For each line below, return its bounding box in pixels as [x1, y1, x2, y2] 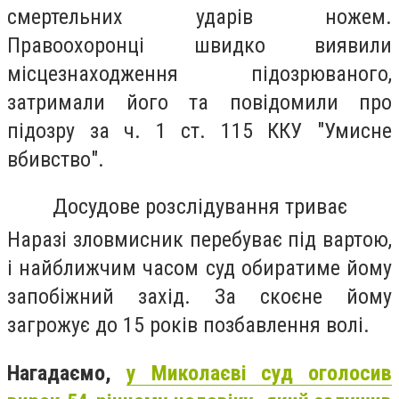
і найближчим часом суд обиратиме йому [7, 255, 392, 281]
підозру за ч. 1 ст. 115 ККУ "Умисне [7, 118, 392, 144]
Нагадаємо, [7, 360, 126, 386]
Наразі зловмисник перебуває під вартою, [7, 226, 392, 252]
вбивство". [7, 147, 104, 173]
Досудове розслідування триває [52, 192, 347, 219]
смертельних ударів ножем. [7, 4, 392, 30]
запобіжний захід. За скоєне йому [7, 283, 392, 309]
